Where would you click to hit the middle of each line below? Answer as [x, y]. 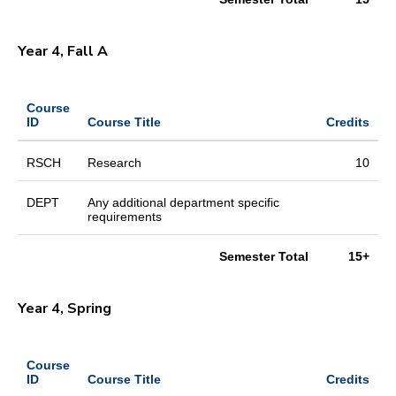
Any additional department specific [183, 202]
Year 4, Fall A [65, 51]
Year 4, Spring [66, 308]
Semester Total [264, 256]
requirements [125, 216]
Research [114, 162]
